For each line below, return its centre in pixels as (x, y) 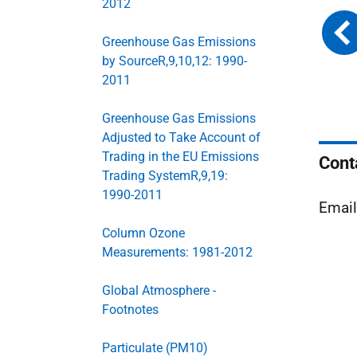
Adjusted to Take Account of (181, 137)
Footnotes (130, 310)
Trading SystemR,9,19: (165, 176)
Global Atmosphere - (159, 290)
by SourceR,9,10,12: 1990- (175, 61)
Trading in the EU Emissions (180, 157)
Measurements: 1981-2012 (177, 252)
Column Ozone (143, 233)
